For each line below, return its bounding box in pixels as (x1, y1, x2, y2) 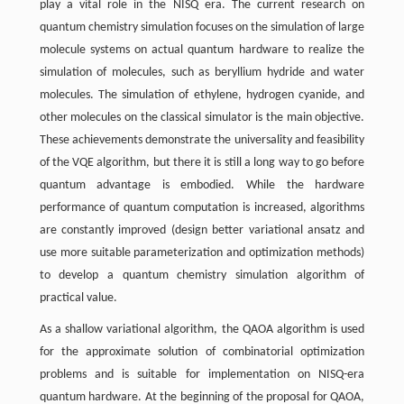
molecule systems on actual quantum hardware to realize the (39, 43, 365, 57)
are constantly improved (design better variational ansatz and (39, 224, 365, 237)
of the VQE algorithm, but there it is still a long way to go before (39, 156, 365, 170)
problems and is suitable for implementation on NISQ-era (39, 368, 365, 381)
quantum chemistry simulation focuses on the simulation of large (39, 21, 365, 34)
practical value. (39, 291, 117, 305)
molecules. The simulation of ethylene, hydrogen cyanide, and (39, 88, 365, 102)
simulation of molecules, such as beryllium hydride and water (39, 66, 365, 79)
